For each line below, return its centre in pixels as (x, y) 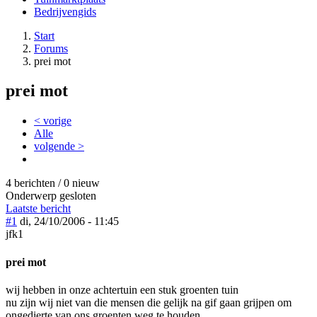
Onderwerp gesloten (51, 196)
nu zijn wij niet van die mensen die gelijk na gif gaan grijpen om (149, 302)
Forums (51, 48)
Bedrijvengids (65, 11)
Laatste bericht (38, 209)
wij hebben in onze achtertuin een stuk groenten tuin (122, 289)
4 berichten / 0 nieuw (53, 183)
